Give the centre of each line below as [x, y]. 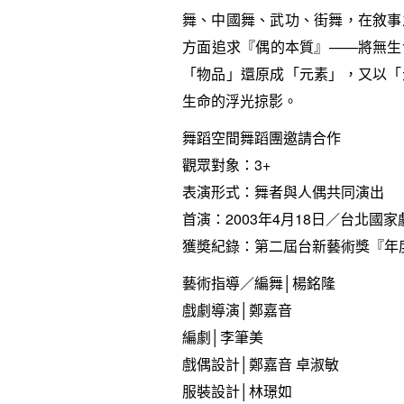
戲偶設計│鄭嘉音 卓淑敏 [261, 364]
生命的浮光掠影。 [240, 101]
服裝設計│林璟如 [237, 391]
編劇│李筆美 [223, 337]
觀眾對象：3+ [226, 165]
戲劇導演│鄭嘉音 [237, 310]
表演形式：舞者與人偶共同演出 [283, 192]
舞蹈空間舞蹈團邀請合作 [262, 138]
